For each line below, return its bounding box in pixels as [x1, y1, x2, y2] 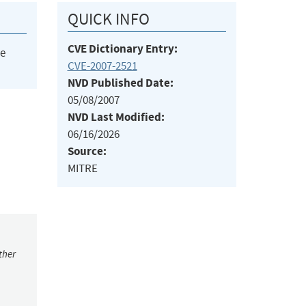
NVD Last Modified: [67, 109, 165, 126]
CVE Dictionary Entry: [67, 41, 178, 57]
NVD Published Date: [67, 75, 173, 92]
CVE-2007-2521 [67, 59, 137, 74]
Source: [67, 143, 107, 160]
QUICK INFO [67, 9, 150, 30]
